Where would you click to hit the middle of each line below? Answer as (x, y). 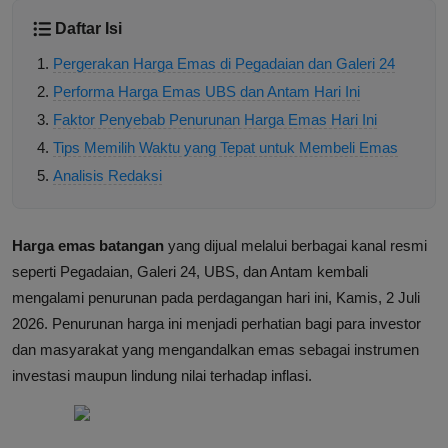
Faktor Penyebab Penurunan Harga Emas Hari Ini (215, 120)
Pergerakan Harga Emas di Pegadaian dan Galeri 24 (224, 64)
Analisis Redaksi (107, 176)
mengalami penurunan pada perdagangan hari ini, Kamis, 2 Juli (216, 298)
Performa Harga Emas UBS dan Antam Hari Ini (206, 92)
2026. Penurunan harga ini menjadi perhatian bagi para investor (216, 324)
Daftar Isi (88, 29)
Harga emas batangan (88, 246)
